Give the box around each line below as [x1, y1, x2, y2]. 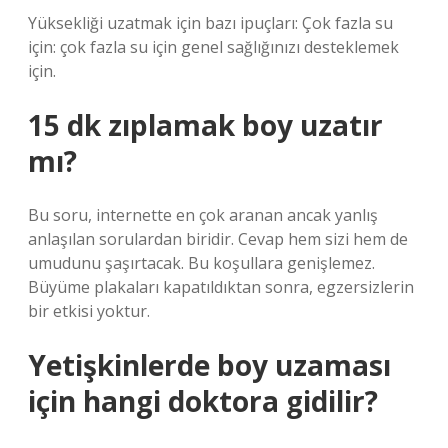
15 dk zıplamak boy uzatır [28, 106, 383, 144]
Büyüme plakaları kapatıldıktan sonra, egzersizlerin [28, 276, 414, 298]
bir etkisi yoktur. [28, 300, 150, 322]
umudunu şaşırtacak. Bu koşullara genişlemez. [28, 252, 375, 274]
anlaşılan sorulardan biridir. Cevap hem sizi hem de [28, 228, 408, 250]
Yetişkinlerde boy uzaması [28, 346, 391, 384]
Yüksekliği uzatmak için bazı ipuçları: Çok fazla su [28, 12, 393, 34]
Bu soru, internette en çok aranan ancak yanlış [28, 204, 378, 226]
